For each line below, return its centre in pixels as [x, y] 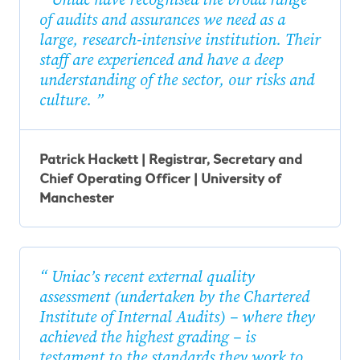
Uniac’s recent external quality [151, 277]
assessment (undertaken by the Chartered [174, 297]
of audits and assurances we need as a [162, 20]
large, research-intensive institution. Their [180, 40]
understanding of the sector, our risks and [177, 80]
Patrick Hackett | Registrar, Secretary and [171, 159]
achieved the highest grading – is [147, 337]
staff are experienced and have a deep [161, 60]
